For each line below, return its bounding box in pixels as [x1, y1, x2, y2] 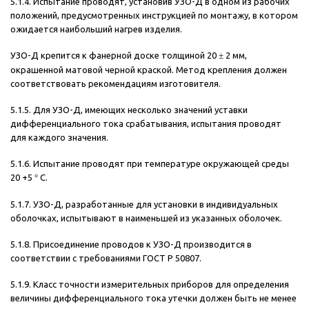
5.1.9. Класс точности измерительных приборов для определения [10, 279, 289, 290]
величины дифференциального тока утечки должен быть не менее [10, 293, 297, 303]
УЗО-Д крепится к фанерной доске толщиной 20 [10, 50, 219, 61]
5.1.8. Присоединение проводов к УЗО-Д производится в [10, 239, 252, 250]
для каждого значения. [10, 132, 108, 143]
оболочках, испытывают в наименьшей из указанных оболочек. [10, 213, 282, 223]
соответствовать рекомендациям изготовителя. [10, 79, 221, 89]
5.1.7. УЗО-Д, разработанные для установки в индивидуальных [10, 199, 278, 210]
